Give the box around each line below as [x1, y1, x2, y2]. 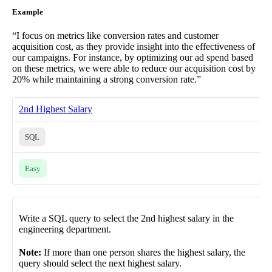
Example [12, 7, 43, 17]
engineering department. [19, 224, 111, 235]
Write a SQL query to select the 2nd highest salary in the [19, 213, 234, 224]
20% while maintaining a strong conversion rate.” [12, 74, 201, 85]
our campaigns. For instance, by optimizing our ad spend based [12, 52, 253, 63]
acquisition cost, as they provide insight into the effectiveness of [12, 41, 255, 52]
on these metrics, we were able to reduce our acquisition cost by [12, 63, 256, 74]
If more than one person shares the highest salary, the [41, 247, 245, 258]
